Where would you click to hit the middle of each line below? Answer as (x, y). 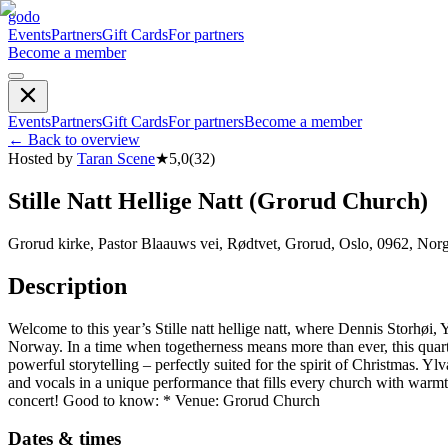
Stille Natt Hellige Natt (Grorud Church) (218, 200)
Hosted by (40, 158)
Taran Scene (116, 158)
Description (67, 285)
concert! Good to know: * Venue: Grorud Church (164, 400)
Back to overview (84, 139)
